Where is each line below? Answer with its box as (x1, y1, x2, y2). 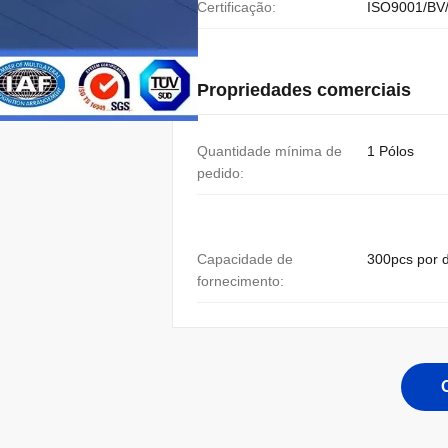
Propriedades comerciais (197, 80, 411, 100)
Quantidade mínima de (197, 143, 342, 159)
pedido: (197, 165, 244, 181)
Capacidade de (197, 251, 293, 267)
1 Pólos (367, 143, 414, 159)
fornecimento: (197, 273, 284, 289)
